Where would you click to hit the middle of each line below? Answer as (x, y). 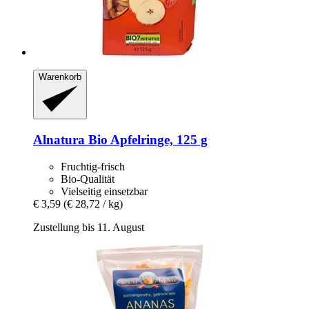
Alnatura (59, 140)
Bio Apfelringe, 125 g (146, 140)
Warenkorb (60, 77)
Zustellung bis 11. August (89, 227)
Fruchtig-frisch (93, 166)
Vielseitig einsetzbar (104, 191)
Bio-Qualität (88, 179)
